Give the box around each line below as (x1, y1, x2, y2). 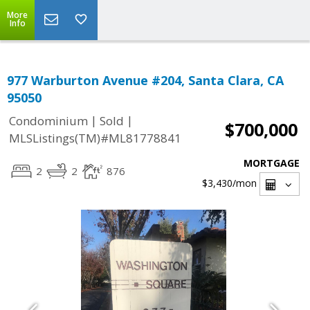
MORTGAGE (244, 156, 300, 170)
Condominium (9, 113, 88, 129)
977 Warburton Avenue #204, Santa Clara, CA (7, 72, 284, 89)
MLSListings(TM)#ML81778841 (9, 130, 181, 147)
